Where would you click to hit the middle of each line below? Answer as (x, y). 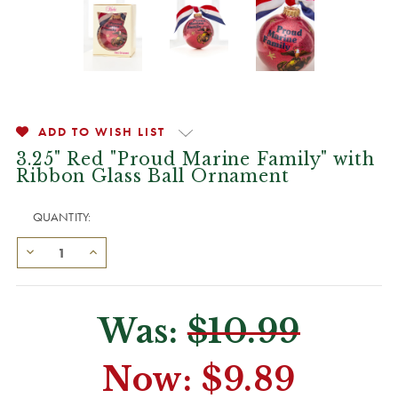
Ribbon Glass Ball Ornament (153, 176)
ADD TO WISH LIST (102, 131)
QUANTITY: (62, 217)
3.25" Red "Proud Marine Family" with (195, 159)
